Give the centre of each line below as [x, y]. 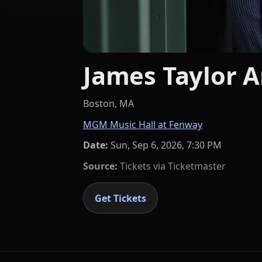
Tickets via [143, 166]
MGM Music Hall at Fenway [143, 124]
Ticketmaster [197, 166]
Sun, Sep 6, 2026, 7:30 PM [166, 145]
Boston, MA [108, 104]
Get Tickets [121, 198]
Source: [100, 166]
